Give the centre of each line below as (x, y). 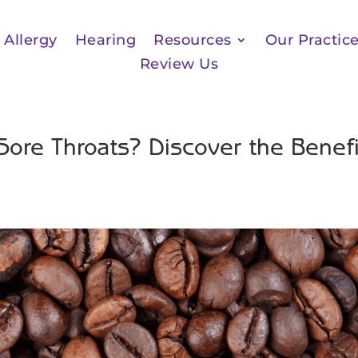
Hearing (105, 40)
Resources (193, 40)
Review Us (179, 64)
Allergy (31, 40)
